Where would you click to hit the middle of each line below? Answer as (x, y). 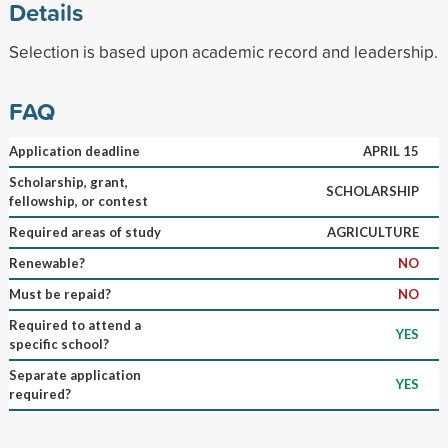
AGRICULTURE (372, 231)
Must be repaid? (59, 293)
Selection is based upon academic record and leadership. (223, 51)
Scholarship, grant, (68, 181)
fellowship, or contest (78, 200)
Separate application (74, 374)
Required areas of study (84, 231)
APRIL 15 (390, 150)
